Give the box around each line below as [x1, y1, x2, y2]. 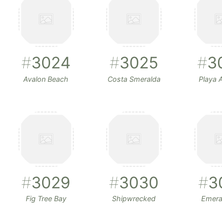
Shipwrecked [112, 194, 156, 203]
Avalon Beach [23, 74, 69, 83]
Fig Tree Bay [25, 194, 66, 203]
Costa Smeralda [107, 74, 161, 83]
